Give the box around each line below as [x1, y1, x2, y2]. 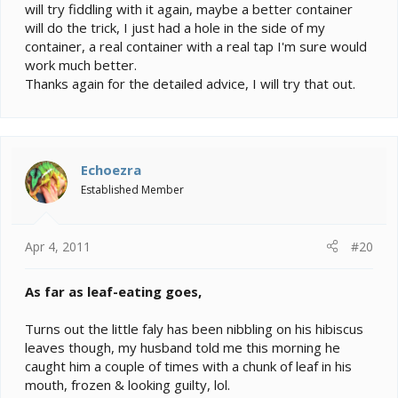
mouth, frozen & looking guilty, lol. [25, 375, 230, 394]
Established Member [81, 182, 184, 198]
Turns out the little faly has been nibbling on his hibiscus [25, 319, 363, 338]
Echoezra [81, 161, 141, 179]
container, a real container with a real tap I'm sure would [25, 37, 367, 56]
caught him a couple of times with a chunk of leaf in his [25, 356, 352, 375]
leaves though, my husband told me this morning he [25, 338, 340, 356]
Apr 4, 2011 [25, 237, 91, 255]
